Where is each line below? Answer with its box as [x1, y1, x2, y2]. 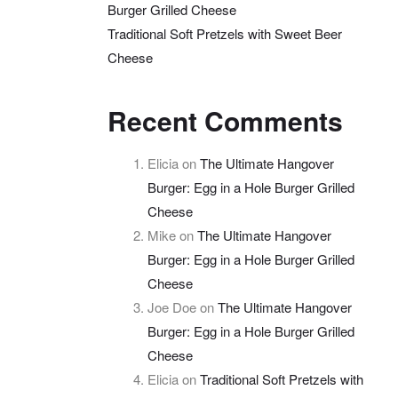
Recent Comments [107, 100, 343, 139]
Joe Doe [147, 297, 196, 316]
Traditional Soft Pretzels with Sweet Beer [107, 24, 342, 44]
